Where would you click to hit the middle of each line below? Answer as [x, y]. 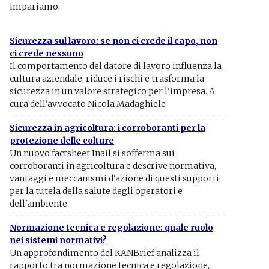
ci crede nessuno [47, 53]
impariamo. [35, 7]
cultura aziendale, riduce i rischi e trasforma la [107, 79]
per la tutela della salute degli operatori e [96, 191]
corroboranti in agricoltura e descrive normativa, [113, 166]
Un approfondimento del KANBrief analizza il [104, 253]
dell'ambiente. [39, 204]
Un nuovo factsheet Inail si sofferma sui [92, 153]
